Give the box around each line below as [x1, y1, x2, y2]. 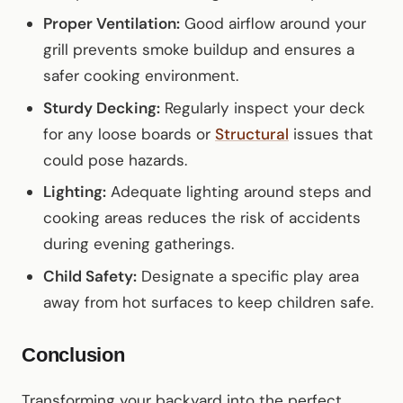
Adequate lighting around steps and [106, 182, 372, 202]
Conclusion [22, 343, 125, 366]
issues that [289, 123, 373, 144]
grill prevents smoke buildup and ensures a [43, 40, 354, 60]
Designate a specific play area [137, 265, 359, 286]
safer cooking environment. [43, 66, 238, 86]
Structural [215, 123, 289, 144]
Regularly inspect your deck [160, 97, 365, 118]
